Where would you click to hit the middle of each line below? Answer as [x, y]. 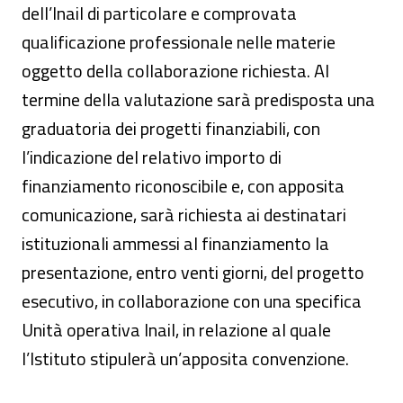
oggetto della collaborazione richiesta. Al [175, 71]
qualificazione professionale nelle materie [179, 42]
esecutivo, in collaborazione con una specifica [192, 301]
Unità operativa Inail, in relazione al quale [176, 330]
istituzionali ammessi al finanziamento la [175, 243]
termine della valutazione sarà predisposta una [198, 99]
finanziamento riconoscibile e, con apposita [183, 186]
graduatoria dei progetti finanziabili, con [171, 128]
